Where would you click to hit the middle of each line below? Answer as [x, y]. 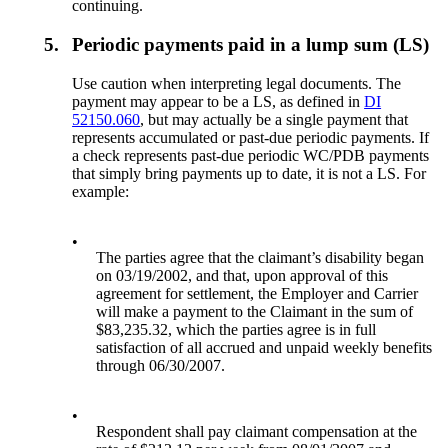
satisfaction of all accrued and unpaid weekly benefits [264, 347]
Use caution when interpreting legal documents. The [237, 83]
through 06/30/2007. [161, 365]
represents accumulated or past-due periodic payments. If [251, 137]
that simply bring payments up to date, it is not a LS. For [249, 173]
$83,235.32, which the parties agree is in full [236, 329]
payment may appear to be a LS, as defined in [218, 101]
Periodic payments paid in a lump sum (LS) [251, 44]
